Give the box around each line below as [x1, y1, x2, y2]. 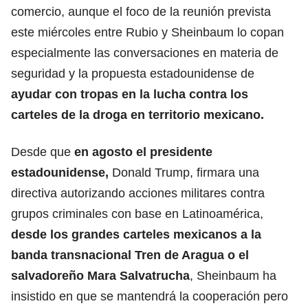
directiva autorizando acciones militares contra [11, 186, 265, 200]
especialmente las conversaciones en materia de [11, 45, 278, 60]
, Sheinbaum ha [190, 268, 276, 283]
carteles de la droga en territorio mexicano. [11, 107, 264, 122]
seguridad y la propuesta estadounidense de [11, 66, 254, 80]
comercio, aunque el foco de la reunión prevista [11, 4, 271, 19]
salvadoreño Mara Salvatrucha [11, 268, 190, 283]
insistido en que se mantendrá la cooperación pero [11, 289, 288, 303]
